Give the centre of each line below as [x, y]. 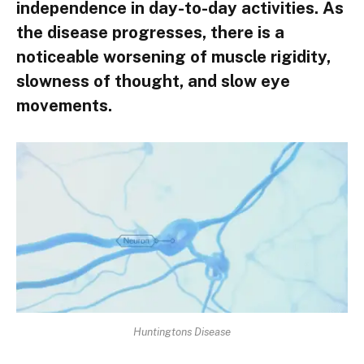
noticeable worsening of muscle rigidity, [173, 56]
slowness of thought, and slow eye [153, 81]
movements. [64, 105]
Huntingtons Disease [182, 331]
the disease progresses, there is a [150, 32]
